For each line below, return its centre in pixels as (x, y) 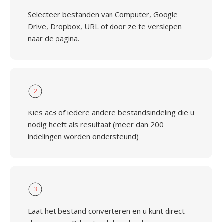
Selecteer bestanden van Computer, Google (103, 14)
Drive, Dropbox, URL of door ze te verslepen (105, 26)
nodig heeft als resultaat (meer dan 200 (96, 124)
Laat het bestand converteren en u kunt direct (106, 211)
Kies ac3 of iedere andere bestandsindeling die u (111, 112)
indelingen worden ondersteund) (83, 136)
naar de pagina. (54, 38)
